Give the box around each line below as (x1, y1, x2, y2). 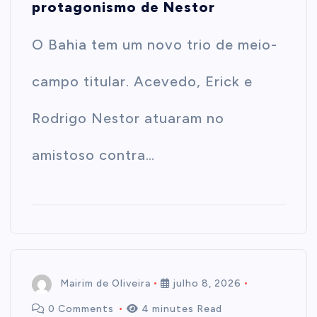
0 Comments (45, 303, 117, 316)
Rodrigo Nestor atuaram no (32, 110, 225, 127)
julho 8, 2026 (170, 277, 242, 290)
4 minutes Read (139, 303, 223, 316)
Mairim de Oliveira (60, 277, 151, 290)
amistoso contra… (32, 146, 156, 164)
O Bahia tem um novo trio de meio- (32, 36, 278, 54)
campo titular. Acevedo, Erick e (32, 73, 253, 91)
